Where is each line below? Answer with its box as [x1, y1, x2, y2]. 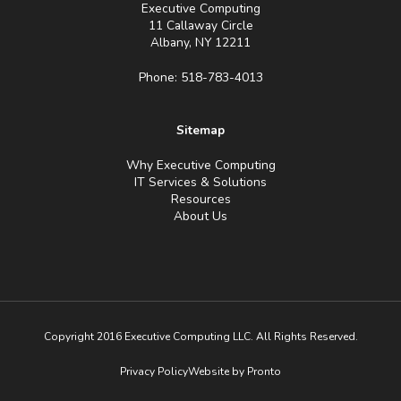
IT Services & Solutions [134, 174, 267, 192]
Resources [170, 191, 231, 209]
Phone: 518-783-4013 [138, 69, 263, 87]
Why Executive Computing [125, 157, 276, 175]
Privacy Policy [120, 364, 188, 380]
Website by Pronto [188, 364, 281, 380]
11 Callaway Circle [148, 17, 253, 35]
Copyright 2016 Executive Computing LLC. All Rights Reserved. [43, 329, 358, 345]
